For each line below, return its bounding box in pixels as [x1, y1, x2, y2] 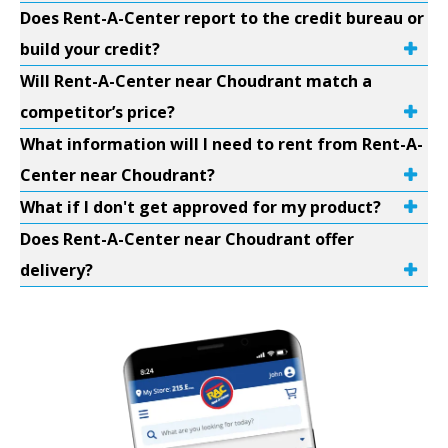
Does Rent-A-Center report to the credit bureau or [20, 7, 424, 29]
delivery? [20, 259, 93, 281]
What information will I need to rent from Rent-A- [20, 133, 423, 155]
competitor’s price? [20, 101, 175, 123]
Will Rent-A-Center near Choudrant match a [20, 70, 372, 92]
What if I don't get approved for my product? [20, 196, 381, 218]
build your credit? [20, 38, 160, 60]
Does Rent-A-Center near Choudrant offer [20, 228, 354, 250]
